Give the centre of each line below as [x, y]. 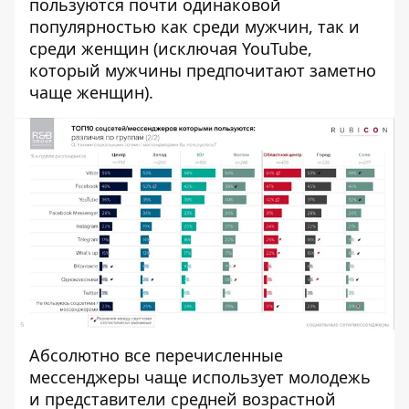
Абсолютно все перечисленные [156, 356]
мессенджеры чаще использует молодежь [200, 378]
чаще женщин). [91, 93]
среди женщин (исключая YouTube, [171, 49]
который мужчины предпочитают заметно [203, 71]
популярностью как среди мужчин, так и [194, 27]
